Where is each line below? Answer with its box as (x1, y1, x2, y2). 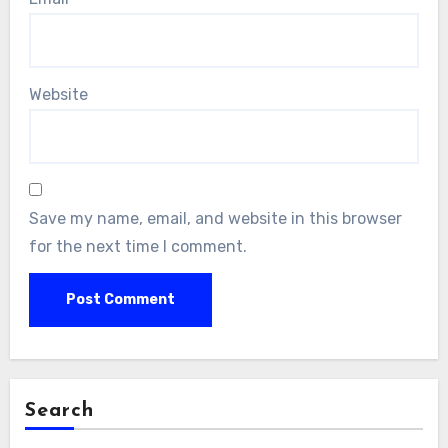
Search (24, 401, 95, 422)
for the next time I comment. (28, 236, 247, 256)
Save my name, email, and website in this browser (28, 208, 402, 228)
